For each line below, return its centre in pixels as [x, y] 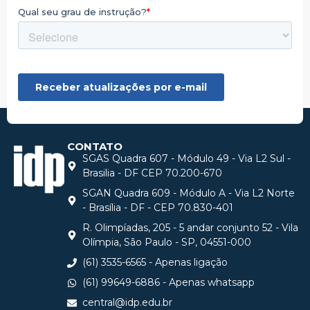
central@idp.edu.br [128, 302]
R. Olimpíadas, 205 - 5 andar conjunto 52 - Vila [191, 228]
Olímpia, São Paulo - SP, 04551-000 [167, 242]
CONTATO [94, 146]
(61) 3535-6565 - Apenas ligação [155, 262]
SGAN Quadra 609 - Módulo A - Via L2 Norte [189, 193]
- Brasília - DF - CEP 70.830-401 [158, 208]
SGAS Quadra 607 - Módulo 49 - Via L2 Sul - [187, 158]
